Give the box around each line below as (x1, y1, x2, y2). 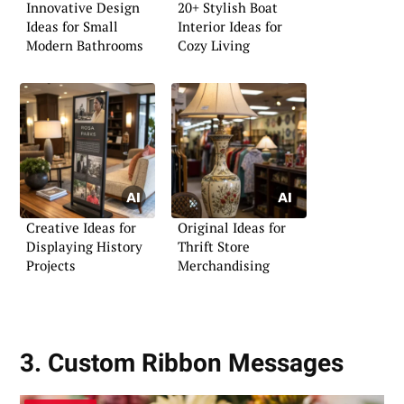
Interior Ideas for (178, 17, 282, 36)
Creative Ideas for (26, 217, 136, 236)
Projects (26, 255, 76, 274)
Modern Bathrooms (26, 36, 143, 55)
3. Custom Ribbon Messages (20, 347, 344, 378)
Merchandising (178, 255, 270, 274)
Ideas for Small (26, 17, 118, 36)
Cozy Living (178, 36, 250, 55)
